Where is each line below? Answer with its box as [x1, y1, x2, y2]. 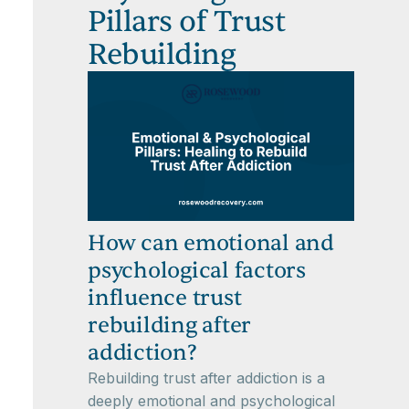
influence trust [88, 283, 242, 312]
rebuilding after [88, 310, 251, 340]
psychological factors [88, 256, 306, 285]
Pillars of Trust [88, 2, 285, 40]
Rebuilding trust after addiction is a [88, 368, 325, 387]
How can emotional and [88, 228, 334, 257]
